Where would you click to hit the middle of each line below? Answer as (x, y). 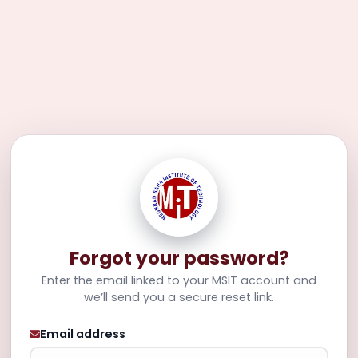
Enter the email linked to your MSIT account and (179, 280)
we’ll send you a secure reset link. (179, 297)
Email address (82, 334)
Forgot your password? (179, 258)
